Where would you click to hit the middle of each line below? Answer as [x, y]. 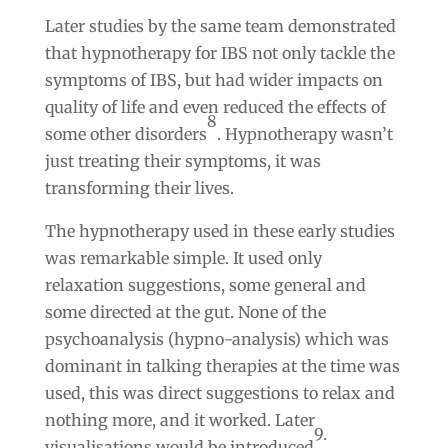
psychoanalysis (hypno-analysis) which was [216, 338]
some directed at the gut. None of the [185, 311]
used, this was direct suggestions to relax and [219, 392]
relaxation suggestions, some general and [205, 284]
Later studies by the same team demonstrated [220, 25]
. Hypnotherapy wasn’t [304, 133]
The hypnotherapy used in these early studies [219, 230]
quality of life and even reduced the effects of [215, 106]
